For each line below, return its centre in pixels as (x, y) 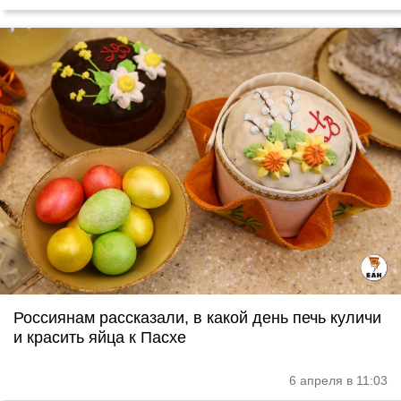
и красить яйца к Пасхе (100, 338)
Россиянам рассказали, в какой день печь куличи (197, 318)
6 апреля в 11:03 (338, 381)
